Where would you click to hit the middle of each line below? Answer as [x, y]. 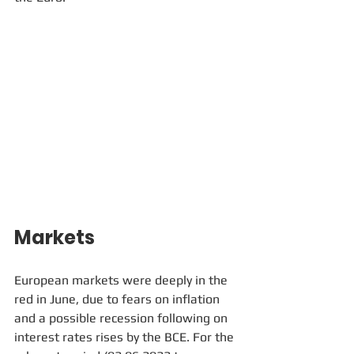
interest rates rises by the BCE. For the [126, 337]
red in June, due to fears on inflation [119, 299]
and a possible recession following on [122, 318]
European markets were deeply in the [122, 281]
